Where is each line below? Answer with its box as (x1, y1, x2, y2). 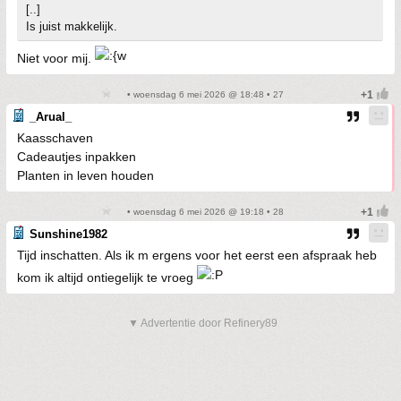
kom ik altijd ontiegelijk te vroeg (17, 270, 197, 285)
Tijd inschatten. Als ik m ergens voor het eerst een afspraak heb (17, 248, 377, 262)
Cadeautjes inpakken (17, 149, 136, 164)
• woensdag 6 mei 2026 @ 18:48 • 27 (124, 90, 284, 99)
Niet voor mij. (17, 51, 95, 65)
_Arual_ (30, 110, 72, 124)
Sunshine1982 (30, 227, 107, 241)
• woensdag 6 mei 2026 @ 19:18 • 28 (124, 207, 284, 217)
